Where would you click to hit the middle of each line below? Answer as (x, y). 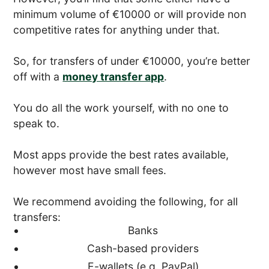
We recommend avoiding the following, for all (126, 202)
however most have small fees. (90, 171)
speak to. (37, 124)
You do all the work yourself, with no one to (121, 108)
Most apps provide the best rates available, (121, 155)
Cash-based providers (143, 249)
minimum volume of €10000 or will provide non (130, 14)
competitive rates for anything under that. (117, 30)
